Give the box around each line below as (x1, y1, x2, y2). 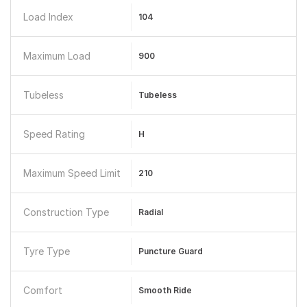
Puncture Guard (138, 246, 203, 256)
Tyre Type (23, 245, 70, 257)
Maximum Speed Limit (23, 167, 121, 179)
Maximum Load (23, 50, 90, 62)
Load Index (23, 11, 73, 23)
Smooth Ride (138, 285, 192, 295)
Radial (138, 207, 163, 217)
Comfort (23, 284, 62, 296)
